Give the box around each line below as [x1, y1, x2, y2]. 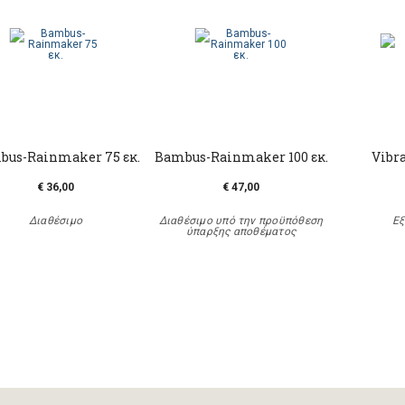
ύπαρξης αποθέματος [185, 225, 297, 238]
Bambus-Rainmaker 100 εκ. [154, 148, 328, 165]
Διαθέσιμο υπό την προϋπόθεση [158, 214, 324, 227]
